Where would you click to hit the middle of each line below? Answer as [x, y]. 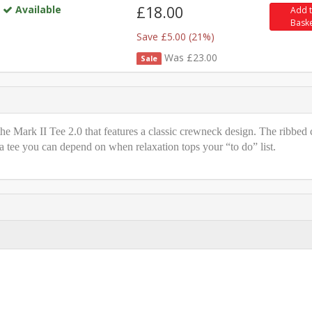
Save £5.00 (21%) [175, 36]
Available [39, 9]
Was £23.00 [191, 57]
